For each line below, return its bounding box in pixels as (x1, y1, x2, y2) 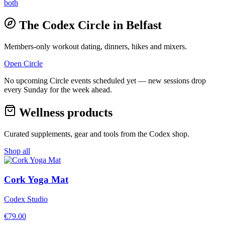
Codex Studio (4, 194, 48, 203)
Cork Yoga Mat (4, 174, 68, 185)
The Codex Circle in (16, 19, 126, 32)
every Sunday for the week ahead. (4, 85, 112, 94)
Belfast (126, 19, 162, 32)
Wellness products (16, 106, 113, 120)
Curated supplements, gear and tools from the (4, 130, 149, 139)
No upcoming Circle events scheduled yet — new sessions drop (4, 76, 206, 85)
